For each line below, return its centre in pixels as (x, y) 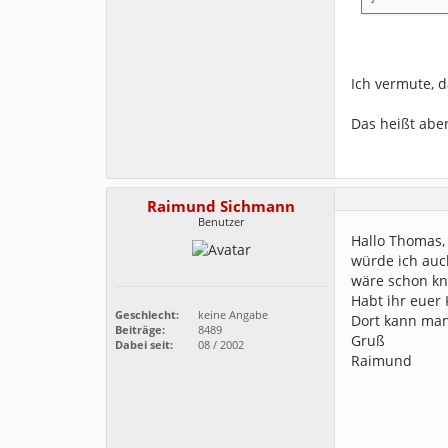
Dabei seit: (144, 345)
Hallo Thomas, (398, 240)
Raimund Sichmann (221, 206)
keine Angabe (231, 315)
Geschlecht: (147, 315)
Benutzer (221, 221)
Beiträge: (140, 330)
